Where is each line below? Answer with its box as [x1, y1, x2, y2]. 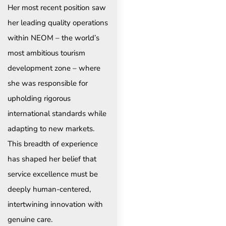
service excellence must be [8, 169, 98, 180]
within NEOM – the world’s [8, 33, 99, 43]
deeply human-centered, [8, 184, 91, 195]
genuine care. [8, 214, 52, 225]
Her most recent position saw [8, 3, 106, 13]
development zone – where [8, 63, 100, 74]
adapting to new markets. [8, 124, 94, 134]
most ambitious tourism [8, 48, 85, 59]
